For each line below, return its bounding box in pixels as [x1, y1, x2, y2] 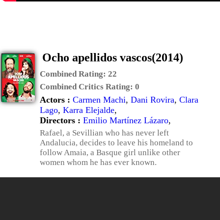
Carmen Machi [73, 95, 126, 105]
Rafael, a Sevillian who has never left [40, 128, 169, 137]
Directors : [40, 115, 83, 125]
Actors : [40, 95, 73, 105]
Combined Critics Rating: [40, 82, 135, 91]
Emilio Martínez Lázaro [83, 115, 168, 125]
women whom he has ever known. [40, 158, 157, 167]
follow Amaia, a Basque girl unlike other [40, 148, 180, 157]
